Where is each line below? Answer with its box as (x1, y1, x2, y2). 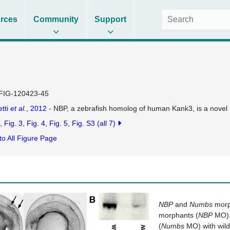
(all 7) (97, 119, 118, 127)
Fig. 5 (49, 119, 68, 127)
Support (94, 15, 127, 24)
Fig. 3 (4, 119, 23, 127)
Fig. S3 (71, 119, 95, 127)
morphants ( (159, 211, 198, 219)
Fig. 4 (26, 119, 45, 127)
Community (33, 15, 79, 24)
